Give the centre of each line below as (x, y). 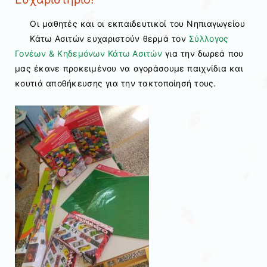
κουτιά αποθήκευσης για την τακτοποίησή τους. (116, 83)
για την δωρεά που (203, 53)
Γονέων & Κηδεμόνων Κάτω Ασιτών (89, 53)
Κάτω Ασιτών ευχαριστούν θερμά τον (110, 38)
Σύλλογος (209, 38)
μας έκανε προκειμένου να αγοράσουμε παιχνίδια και (129, 68)
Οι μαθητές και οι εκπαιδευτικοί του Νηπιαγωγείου (137, 23)
